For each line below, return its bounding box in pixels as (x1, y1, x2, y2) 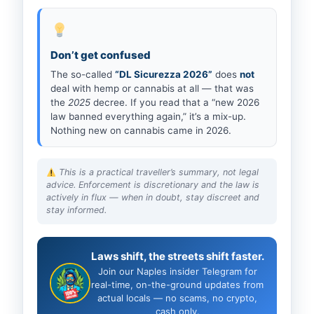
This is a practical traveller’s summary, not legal (59, 167, 259, 178)
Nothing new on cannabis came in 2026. (50, 125, 231, 137)
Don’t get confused (50, 48, 151, 62)
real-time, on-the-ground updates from (91, 279, 264, 291)
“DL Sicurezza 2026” (115, 69, 212, 81)
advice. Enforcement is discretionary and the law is (46, 179, 259, 191)
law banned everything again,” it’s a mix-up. (50, 111, 246, 123)
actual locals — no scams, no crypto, (97, 292, 257, 304)
